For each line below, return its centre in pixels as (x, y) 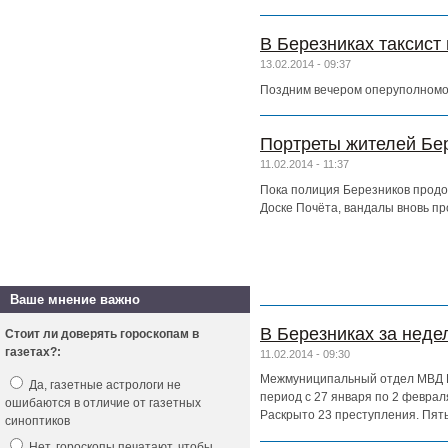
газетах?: (33, 352)
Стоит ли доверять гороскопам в (102, 334)
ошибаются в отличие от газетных (103, 403)
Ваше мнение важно (75, 299)
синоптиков (37, 421)
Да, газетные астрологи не (103, 385)
